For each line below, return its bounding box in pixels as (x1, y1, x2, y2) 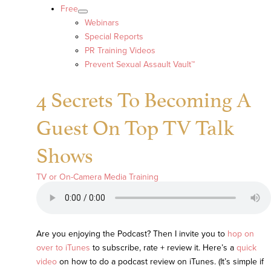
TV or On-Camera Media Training (36, 172, 158, 183)
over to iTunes (36, 243, 90, 253)
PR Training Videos (85, 45, 155, 56)
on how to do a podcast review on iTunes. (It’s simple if (57, 256, 264, 267)
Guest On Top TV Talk (36, 109, 234, 141)
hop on (227, 229, 254, 240)
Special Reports (85, 31, 143, 42)
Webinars (85, 18, 119, 28)
